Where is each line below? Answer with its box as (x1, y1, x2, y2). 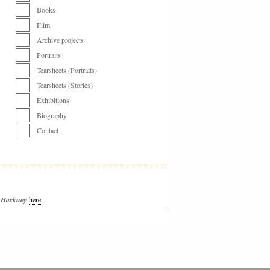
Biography (37, 110, 67, 120)
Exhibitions (37, 95, 69, 105)
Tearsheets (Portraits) (37, 65, 97, 75)
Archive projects (37, 35, 84, 45)
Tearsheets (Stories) (37, 80, 93, 90)
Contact (37, 125, 58, 135)
